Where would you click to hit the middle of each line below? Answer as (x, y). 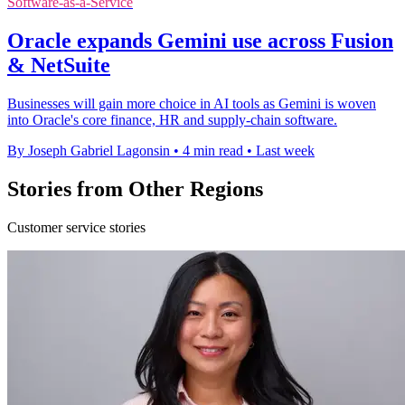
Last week (285, 151)
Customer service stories (76, 227)
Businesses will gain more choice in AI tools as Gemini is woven (192, 104)
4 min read (213, 151)
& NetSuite (59, 66)
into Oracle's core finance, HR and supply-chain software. (172, 120)
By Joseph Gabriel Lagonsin (89, 151)
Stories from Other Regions (135, 189)
